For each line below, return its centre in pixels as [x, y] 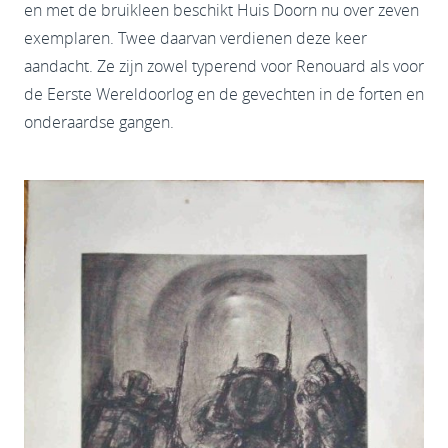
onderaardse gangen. [99, 122]
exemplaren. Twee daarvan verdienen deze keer [195, 38]
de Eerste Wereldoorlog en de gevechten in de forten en [224, 94]
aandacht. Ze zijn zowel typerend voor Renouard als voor [224, 66]
